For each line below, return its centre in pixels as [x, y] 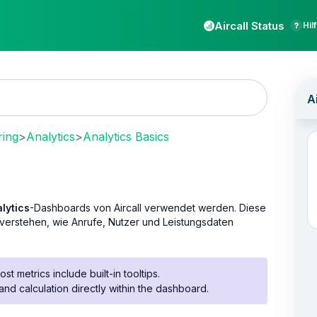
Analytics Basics [126, 136]
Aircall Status [249, 25]
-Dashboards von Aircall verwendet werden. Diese [148, 207]
